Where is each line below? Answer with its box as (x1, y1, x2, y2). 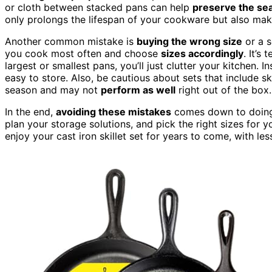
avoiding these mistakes (56, 105, 171, 118)
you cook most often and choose (5, 47, 161, 59)
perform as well (101, 83, 175, 96)
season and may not (5, 83, 101, 96)
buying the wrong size (137, 35, 242, 47)
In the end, (5, 105, 56, 118)
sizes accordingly (161, 47, 243, 59)
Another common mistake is (5, 35, 137, 47)
